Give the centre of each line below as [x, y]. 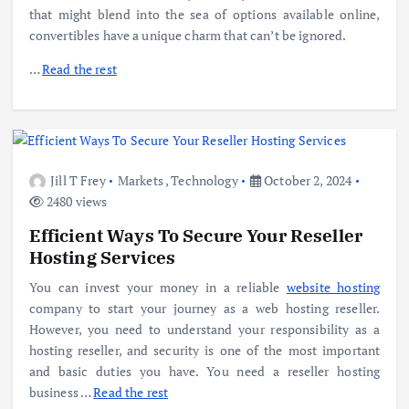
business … [61, 392]
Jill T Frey [78, 180]
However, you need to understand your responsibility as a [204, 329]
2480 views [75, 201]
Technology [204, 180]
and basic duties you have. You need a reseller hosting [204, 371]
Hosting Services [102, 257]
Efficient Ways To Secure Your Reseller [196, 235]
